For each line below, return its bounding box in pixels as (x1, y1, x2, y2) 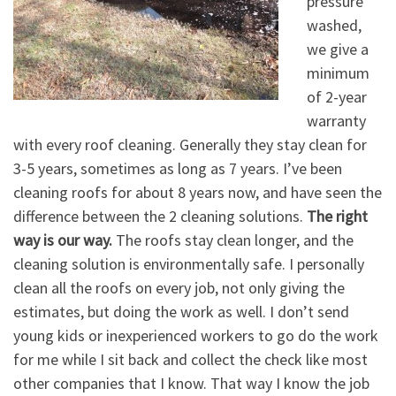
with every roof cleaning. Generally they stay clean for (13, 134, 367, 156)
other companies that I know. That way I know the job (13, 373, 369, 394)
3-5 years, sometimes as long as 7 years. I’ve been (13, 158, 342, 179)
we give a (306, 39, 369, 60)
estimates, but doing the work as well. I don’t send (13, 301, 349, 323)
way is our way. (13, 230, 112, 251)
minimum (306, 63, 369, 84)
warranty (306, 110, 366, 132)
